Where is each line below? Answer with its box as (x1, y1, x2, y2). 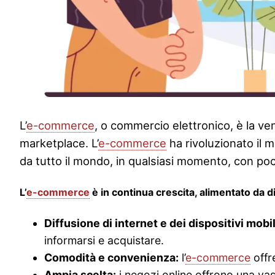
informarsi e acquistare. (44, 233, 164, 247)
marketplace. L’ (20, 136, 98, 150)
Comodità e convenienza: (44, 250, 179, 264)
